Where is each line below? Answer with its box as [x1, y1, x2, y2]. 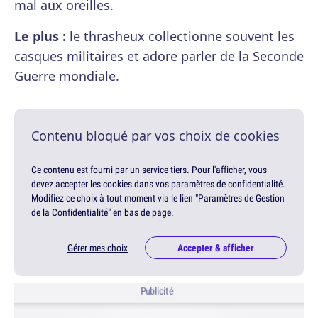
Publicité [140, 285, 174, 298]
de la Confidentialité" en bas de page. [31, 206, 174, 219]
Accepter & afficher [177, 241, 254, 255]
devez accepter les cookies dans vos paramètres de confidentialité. [31, 177, 285, 191]
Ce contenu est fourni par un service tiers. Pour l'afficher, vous [31, 163, 267, 177]
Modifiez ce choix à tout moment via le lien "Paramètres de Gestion [31, 192, 285, 205]
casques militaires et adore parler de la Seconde [14, 48, 304, 65]
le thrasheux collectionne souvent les [66, 28, 295, 45]
